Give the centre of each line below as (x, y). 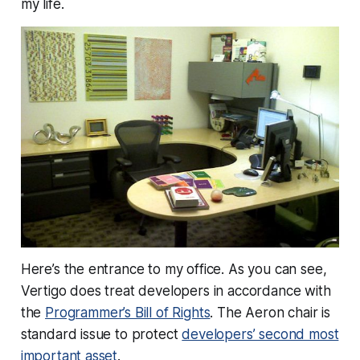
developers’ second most (260, 334)
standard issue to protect (101, 334)
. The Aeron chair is (270, 312)
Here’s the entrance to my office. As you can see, (174, 269)
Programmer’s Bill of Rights (128, 312)
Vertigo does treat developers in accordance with (176, 290)
